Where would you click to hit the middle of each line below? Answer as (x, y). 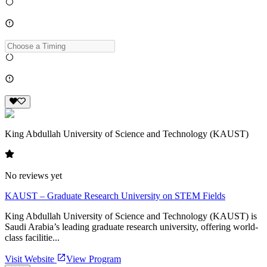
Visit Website (31, 259)
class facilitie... (32, 237)
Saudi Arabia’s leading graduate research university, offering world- (131, 226)
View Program (94, 259)
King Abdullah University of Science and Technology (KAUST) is (131, 216)
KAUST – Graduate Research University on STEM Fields (115, 195)
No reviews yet (33, 175)
